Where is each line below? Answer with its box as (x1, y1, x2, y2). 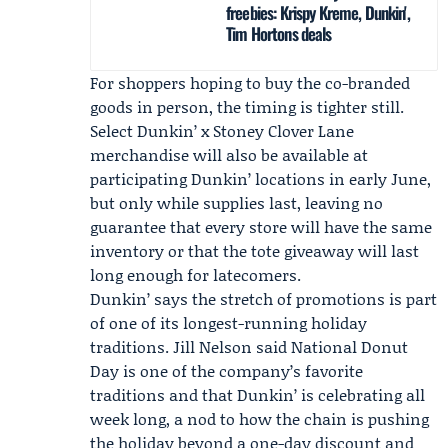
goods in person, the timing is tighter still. (90, 95, 404, 118)
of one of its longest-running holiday (90, 311, 367, 334)
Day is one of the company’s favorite (90, 359, 363, 382)
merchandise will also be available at (90, 143, 368, 166)
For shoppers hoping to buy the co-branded (90, 71, 410, 94)
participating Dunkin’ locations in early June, (90, 167, 431, 190)
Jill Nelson (173, 335, 252, 358)
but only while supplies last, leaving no (90, 191, 383, 214)
